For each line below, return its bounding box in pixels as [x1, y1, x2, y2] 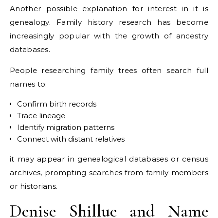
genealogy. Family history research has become [10, 18, 208, 27]
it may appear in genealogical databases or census [10, 154, 208, 163]
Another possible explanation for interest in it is [10, 4, 208, 13]
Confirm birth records [17, 99, 96, 109]
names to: [10, 79, 47, 89]
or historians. [10, 182, 58, 191]
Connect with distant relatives [17, 134, 125, 144]
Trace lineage [17, 111, 65, 120]
